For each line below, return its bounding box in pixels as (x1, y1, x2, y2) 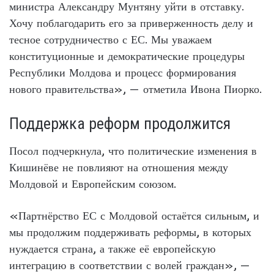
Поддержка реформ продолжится (9, 114, 231, 133)
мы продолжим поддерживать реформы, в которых (9, 224, 251, 239)
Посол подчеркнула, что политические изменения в (9, 143, 257, 158)
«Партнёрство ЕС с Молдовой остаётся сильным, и (9, 208, 259, 223)
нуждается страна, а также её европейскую (9, 241, 215, 256)
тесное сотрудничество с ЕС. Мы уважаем (9, 32, 212, 46)
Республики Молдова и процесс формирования (9, 65, 236, 80)
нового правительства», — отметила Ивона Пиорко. (9, 81, 262, 96)
